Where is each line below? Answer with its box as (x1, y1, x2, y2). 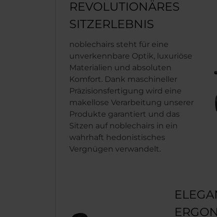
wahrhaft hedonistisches (69, 133, 165, 142)
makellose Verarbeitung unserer (69, 98, 194, 107)
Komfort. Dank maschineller (69, 75, 177, 84)
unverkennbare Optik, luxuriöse (69, 51, 192, 61)
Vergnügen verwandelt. (69, 144, 161, 154)
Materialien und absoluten (69, 63, 171, 72)
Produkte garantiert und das (69, 109, 180, 119)
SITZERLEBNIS (69, 17, 154, 31)
